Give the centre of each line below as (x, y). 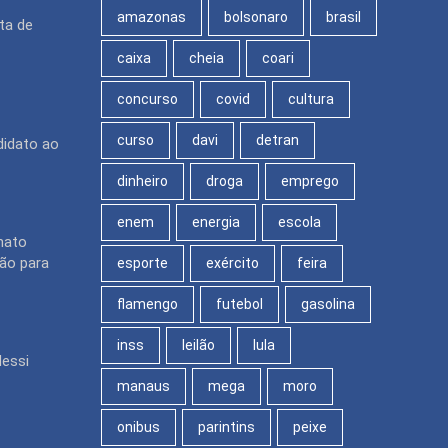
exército (232, 262)
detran (277, 139)
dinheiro (142, 180)
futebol (239, 303)
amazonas (151, 16)
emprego (310, 180)
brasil (343, 16)
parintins (226, 426)
